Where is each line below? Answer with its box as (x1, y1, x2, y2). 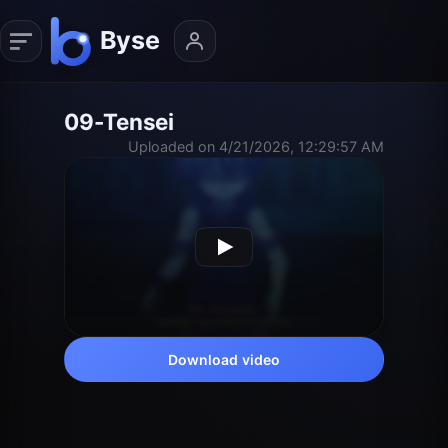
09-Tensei (64, 107, 174, 135)
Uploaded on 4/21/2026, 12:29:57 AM (128, 137, 384, 155)
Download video (167, 350, 281, 368)
